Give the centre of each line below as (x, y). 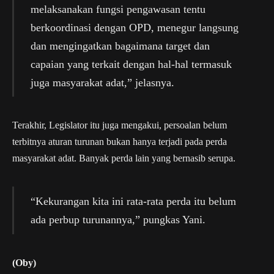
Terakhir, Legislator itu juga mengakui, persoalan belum (120, 125)
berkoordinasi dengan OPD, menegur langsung (134, 27)
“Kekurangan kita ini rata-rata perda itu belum (133, 202)
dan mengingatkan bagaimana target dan (120, 46)
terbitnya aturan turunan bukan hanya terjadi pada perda (120, 142)
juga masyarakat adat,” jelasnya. (102, 82)
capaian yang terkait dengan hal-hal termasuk (131, 64)
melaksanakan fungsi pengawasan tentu (118, 9)
